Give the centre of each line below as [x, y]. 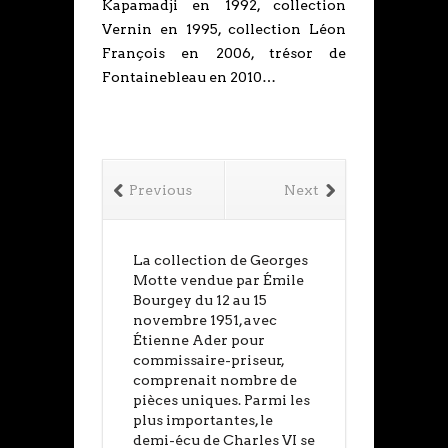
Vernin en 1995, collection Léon [224, 29]
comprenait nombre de [215, 380]
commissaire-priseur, [209, 360]
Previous [160, 190]
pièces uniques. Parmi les [221, 400]
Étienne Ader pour [199, 340]
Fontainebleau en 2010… [189, 77]
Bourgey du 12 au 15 [200, 300]
